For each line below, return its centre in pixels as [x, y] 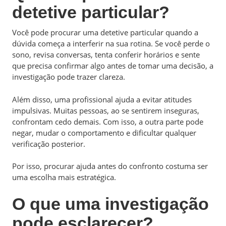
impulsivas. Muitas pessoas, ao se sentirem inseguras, [106, 110]
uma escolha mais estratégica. [64, 177]
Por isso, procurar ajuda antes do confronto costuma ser [110, 166]
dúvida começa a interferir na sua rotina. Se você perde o [111, 43]
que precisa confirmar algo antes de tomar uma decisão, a [113, 66]
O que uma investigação [110, 204]
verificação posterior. [49, 144]
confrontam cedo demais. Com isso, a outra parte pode [108, 121]
